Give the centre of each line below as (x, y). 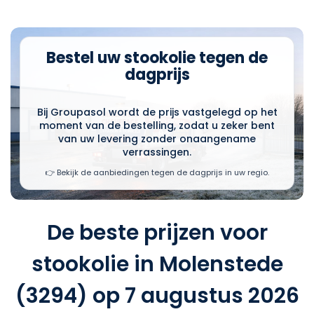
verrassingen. (157, 152)
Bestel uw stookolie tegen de (157, 58)
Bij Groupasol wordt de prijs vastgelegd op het (157, 112)
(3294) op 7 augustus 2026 (157, 295)
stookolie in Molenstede (157, 264)
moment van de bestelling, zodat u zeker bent (157, 126)
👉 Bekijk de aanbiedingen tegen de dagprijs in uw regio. (157, 173)
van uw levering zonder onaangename (157, 139)
